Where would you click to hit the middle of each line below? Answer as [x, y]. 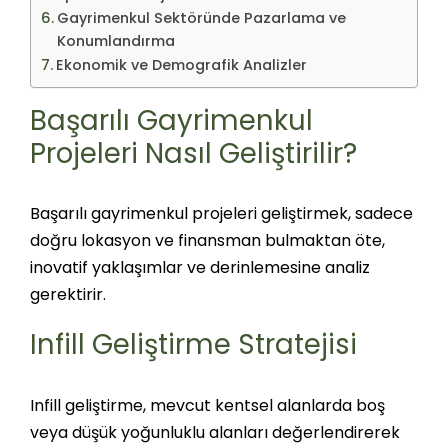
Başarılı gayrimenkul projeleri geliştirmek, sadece [221, 214]
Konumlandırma [115, 41]
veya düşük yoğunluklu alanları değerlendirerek [214, 432]
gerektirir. [69, 295]
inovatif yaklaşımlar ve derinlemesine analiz [199, 268]
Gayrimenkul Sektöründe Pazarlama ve [201, 18]
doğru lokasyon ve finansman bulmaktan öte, [207, 241]
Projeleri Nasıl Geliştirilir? [193, 153]
